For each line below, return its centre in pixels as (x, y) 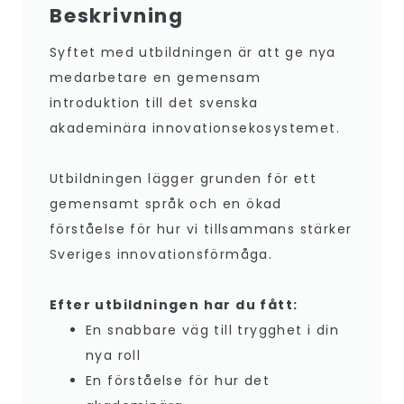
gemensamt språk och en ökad (166, 204)
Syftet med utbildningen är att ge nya (193, 53)
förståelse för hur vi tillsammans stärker (201, 230)
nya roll (114, 356)
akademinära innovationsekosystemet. (195, 129)
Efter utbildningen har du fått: (174, 305)
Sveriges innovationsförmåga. (161, 255)
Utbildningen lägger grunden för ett (183, 179)
